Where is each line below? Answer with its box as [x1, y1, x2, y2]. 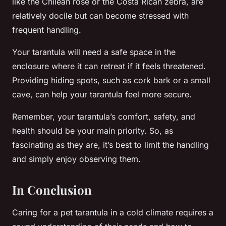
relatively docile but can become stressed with [12, 11, 189, 21]
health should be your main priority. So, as [12, 126, 173, 136]
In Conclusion [12, 182, 92, 198]
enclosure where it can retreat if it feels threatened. [12, 61, 206, 72]
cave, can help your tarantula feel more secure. [12, 89, 192, 100]
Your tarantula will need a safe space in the [12, 47, 176, 58]
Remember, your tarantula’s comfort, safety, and [12, 111, 195, 122]
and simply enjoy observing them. [12, 154, 141, 164]
